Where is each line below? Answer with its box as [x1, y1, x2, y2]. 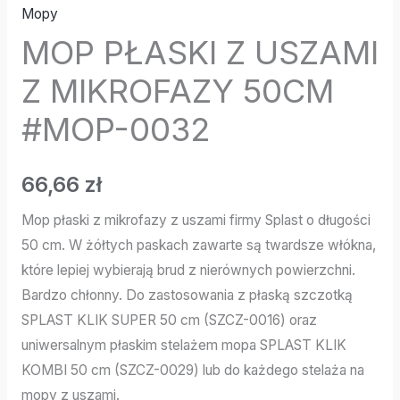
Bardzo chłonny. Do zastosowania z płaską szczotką [21, 286, 353, 304]
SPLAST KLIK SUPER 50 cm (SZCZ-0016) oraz [21, 311, 317, 329]
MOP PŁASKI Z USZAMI [21, 33, 379, 73]
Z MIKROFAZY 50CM [21, 71, 334, 112]
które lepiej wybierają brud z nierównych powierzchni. [21, 261, 355, 279]
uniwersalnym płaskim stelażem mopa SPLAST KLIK [21, 336, 346, 354]
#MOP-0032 [21, 110, 211, 150]
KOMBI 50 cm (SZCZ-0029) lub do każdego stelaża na [21, 361, 364, 379]
